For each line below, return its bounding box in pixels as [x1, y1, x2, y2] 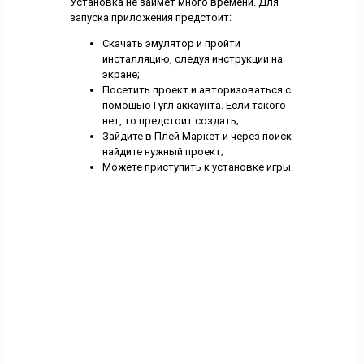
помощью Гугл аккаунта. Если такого [102, 98, 286, 111]
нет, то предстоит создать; [102, 114, 239, 127]
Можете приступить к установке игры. [102, 160, 293, 173]
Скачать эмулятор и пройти [102, 37, 240, 50]
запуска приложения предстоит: [69, 11, 232, 24]
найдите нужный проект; [102, 145, 223, 158]
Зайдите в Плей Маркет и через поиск [102, 129, 292, 142]
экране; [102, 67, 140, 80]
